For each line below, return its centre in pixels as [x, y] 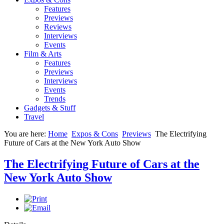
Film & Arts [43, 54]
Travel [34, 117]
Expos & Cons [95, 134]
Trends [55, 99]
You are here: [26, 134]
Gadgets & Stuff [50, 108]
